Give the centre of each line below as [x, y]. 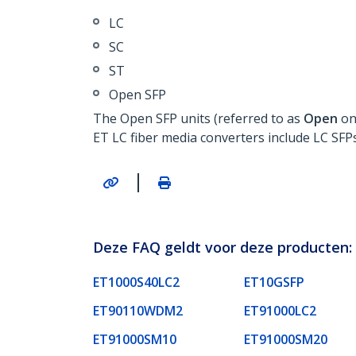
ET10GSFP [274, 282]
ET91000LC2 [280, 310]
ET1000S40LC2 [136, 282]
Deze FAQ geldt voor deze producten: [222, 247]
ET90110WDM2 [138, 310]
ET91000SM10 [135, 339]
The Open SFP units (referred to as [198, 118]
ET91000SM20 [286, 339]
